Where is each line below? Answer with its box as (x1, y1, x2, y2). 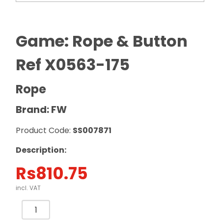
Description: (16, 144, 66, 156)
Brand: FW (16, 103, 67, 116)
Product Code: (16, 125, 73, 136)
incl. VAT (16, 184, 41, 192)
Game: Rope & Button (16, 30, 188, 52)
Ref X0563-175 (16, 54, 130, 76)
